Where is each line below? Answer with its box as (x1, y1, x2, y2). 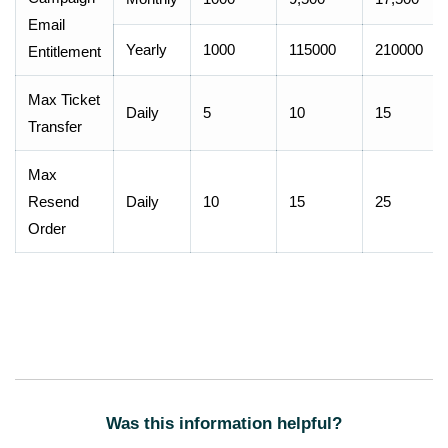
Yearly (126, 41, 167, 58)
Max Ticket (28, 91, 100, 108)
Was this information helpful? (106, 414, 342, 433)
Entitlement (28, 43, 101, 60)
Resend (28, 193, 79, 210)
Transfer (28, 118, 82, 135)
